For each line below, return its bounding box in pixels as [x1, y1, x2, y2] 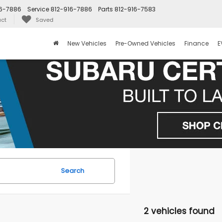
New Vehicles [67, 39, 107, 48]
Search [60, 166, 84, 175]
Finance [184, 39, 209, 48]
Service [27, 5, 49, 14]
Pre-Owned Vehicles [115, 39, 175, 48]
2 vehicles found [143, 205, 215, 217]
